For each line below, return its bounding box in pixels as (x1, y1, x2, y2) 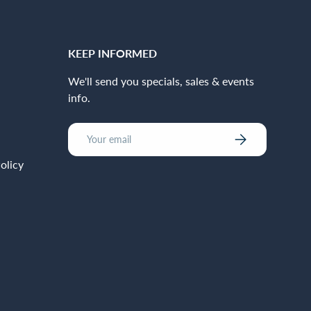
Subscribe (231, 129, 274, 142)
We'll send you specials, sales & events (68, 74, 254, 87)
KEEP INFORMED (68, 46, 157, 60)
